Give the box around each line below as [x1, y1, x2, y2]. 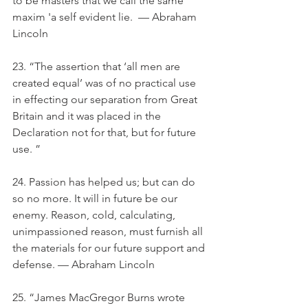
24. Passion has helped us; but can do [12, 175, 198, 188]
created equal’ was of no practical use [12, 76, 199, 89]
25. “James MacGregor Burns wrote [12, 291, 188, 304]
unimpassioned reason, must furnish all [12, 225, 206, 238]
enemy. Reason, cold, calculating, [12, 208, 178, 221]
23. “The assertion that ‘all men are [12, 60, 183, 73]
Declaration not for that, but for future [12, 126, 199, 139]
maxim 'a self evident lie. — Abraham [12, 10, 199, 23]
